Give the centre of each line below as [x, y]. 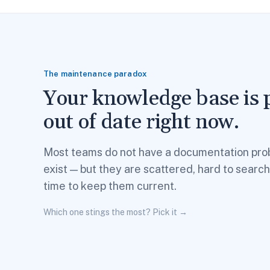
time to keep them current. [110, 186]
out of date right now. [141, 122]
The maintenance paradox [95, 74]
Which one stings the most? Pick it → [115, 212]
